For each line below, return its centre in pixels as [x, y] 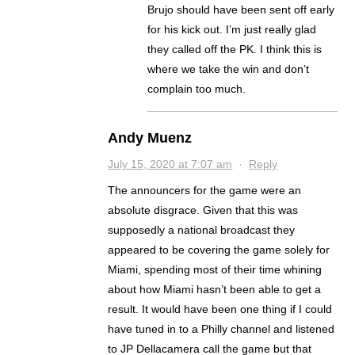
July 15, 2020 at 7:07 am [170, 164]
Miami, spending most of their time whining [215, 270]
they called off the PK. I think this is [235, 50]
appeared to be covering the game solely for [219, 250]
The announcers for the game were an [205, 191]
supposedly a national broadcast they [202, 230]
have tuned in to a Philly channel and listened [221, 329]
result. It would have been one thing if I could [220, 309]
